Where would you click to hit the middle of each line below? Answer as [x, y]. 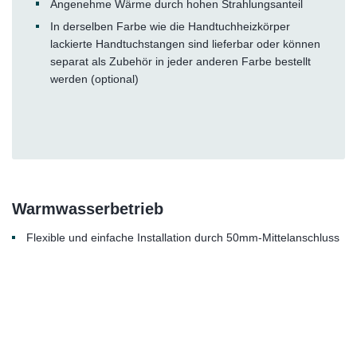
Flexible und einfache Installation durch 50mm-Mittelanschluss [182, 238]
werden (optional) [94, 79]
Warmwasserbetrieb [88, 209]
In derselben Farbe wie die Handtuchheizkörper [170, 27]
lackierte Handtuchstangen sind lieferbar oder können [185, 44]
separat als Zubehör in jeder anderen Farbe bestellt [180, 62]
